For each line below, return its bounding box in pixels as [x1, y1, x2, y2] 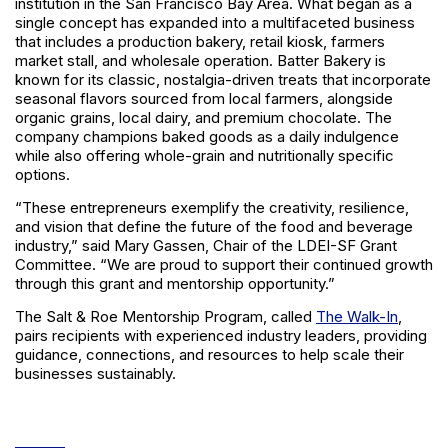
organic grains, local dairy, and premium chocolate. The [15, 108, 392, 128]
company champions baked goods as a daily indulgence [15, 127, 399, 147]
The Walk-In [316, 307, 398, 327]
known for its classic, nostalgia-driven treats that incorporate [15, 70, 431, 90]
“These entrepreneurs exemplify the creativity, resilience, [15, 198, 409, 218]
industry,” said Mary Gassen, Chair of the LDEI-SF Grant [15, 236, 397, 256]
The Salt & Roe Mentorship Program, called [15, 307, 312, 327]
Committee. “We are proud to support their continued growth [15, 255, 433, 275]
